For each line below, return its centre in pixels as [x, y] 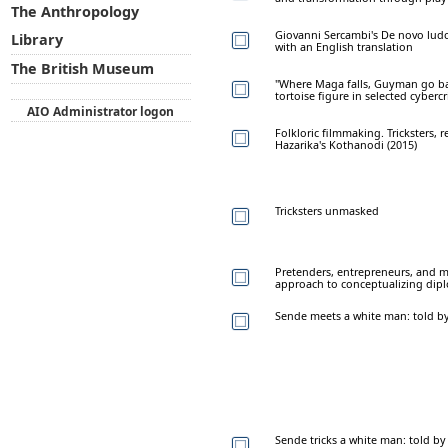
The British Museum [82, 69]
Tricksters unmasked [327, 210]
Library [36, 40]
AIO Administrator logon [101, 111]
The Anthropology [74, 12]
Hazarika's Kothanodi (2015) [346, 144]
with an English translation [344, 46]
